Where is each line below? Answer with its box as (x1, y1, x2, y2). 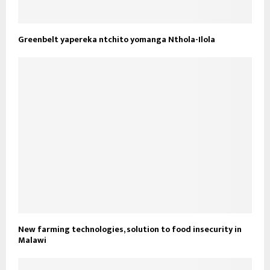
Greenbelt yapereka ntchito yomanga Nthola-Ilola (18, 33, 215, 47)
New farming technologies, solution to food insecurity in (18, 222, 242, 236)
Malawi (18, 233, 46, 247)
